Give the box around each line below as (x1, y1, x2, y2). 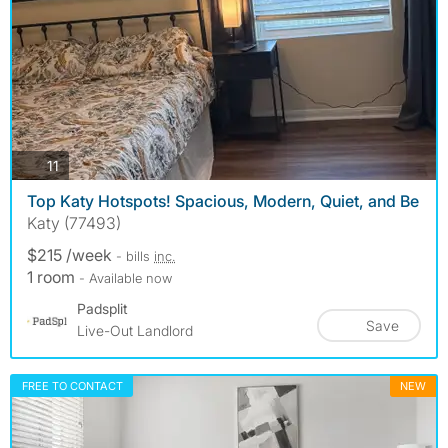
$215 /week (27, 245, 116, 266)
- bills (116, 248, 154, 265)
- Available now (79, 270, 172, 287)
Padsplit (77, 300, 128, 318)
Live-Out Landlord (77, 322, 193, 340)
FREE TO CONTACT (22, 379, 123, 394)
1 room (27, 267, 79, 288)
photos (58, 155, 102, 173)
